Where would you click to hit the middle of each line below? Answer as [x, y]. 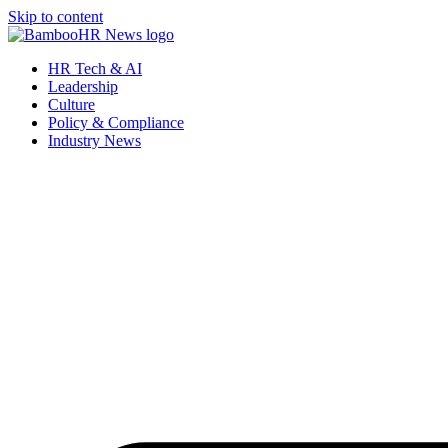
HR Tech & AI [95, 68]
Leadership [83, 86]
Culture [71, 104]
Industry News [94, 140]
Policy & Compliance [116, 122]
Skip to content [55, 16]
